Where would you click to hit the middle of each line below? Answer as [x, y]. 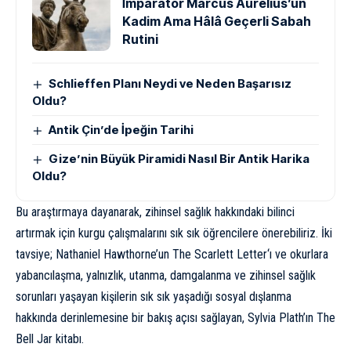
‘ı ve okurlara [298, 255]
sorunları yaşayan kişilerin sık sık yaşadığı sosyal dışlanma [154, 297]
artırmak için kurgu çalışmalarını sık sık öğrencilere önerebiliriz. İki [174, 233]
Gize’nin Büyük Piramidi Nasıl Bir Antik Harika [179, 159]
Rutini [140, 40]
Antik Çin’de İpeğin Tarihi [121, 130]
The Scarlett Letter [220, 255]
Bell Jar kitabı [49, 339]
